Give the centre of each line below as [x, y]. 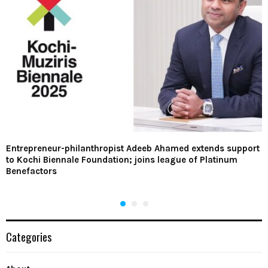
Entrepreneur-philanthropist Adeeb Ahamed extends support [133, 148]
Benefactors [31, 171]
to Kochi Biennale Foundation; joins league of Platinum [122, 159]
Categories [29, 236]
